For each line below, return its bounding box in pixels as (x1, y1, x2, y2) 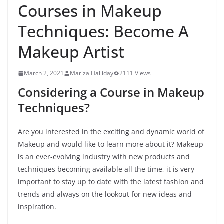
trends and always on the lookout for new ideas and (18, 189, 192, 199)
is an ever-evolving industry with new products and (18, 152, 190, 161)
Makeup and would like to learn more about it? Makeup (18, 139, 203, 149)
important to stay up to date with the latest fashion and (18, 177, 204, 186)
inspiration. (18, 202, 56, 211)
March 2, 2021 (24, 69, 64, 77)
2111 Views (119, 69, 151, 77)
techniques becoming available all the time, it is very (18, 164, 194, 174)
